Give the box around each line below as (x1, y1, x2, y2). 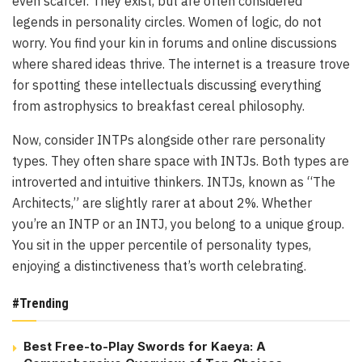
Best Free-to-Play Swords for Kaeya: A (23, 339, 266, 355)
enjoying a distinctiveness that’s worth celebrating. (12, 258, 306, 275)
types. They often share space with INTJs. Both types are (12, 153, 349, 170)
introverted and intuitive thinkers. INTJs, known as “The (12, 174, 335, 191)
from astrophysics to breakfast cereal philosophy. (12, 98, 305, 115)
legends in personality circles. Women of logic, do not (12, 14, 322, 31)
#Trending (12, 296, 69, 312)
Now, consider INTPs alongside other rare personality (12, 132, 326, 149)
